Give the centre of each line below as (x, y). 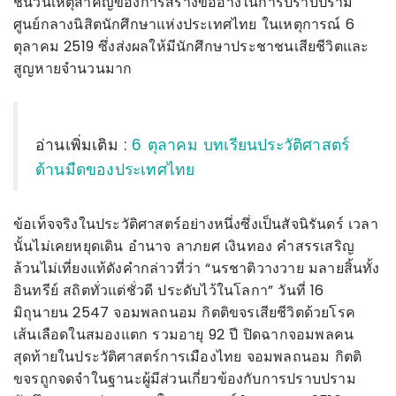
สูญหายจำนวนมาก (73, 68)
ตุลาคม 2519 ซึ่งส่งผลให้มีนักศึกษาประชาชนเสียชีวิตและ (191, 46)
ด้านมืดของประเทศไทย (115, 169)
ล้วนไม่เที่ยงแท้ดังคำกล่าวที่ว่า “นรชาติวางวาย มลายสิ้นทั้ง (197, 268)
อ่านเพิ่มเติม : (84, 145)
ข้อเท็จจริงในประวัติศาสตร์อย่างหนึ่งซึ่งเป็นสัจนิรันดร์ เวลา (196, 224)
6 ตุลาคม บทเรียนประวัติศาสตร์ (241, 145)
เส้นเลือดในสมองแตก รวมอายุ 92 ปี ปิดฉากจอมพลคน (184, 334)
